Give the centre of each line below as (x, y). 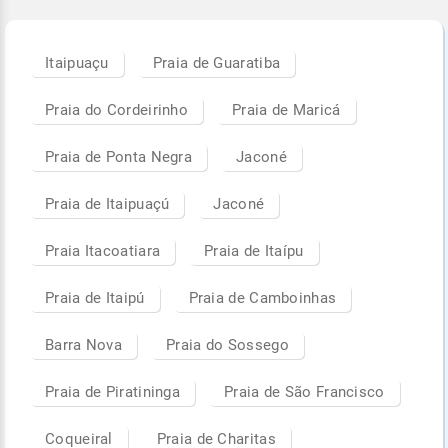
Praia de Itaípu (254, 250)
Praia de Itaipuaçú (107, 203)
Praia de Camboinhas (262, 297)
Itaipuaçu (77, 62)
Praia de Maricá (286, 109)
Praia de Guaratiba (216, 62)
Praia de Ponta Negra (118, 156)
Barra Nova (83, 344)
